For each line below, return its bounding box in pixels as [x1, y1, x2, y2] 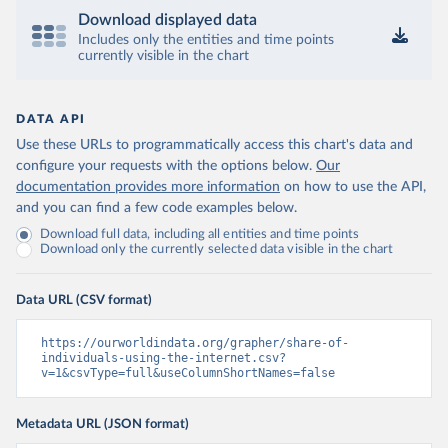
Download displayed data [78, 12, 257, 28]
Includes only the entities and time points [78, 33, 334, 47]
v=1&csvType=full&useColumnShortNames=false [41, 366, 335, 380]
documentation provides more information [16, 180, 280, 194]
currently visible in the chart [78, 49, 249, 63]
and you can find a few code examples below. [16, 201, 297, 215]
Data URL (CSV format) [16, 293, 152, 307]
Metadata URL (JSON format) [16, 417, 189, 431]
